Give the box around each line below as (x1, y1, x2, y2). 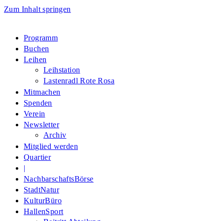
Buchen (24, 44, 49, 53)
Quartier (24, 153, 51, 161)
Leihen (24, 55, 47, 64)
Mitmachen (24, 88, 61, 96)
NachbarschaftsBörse (24, 175, 94, 183)
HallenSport (24, 207, 64, 216)
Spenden (24, 99, 52, 107)
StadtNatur (24, 185, 59, 194)
